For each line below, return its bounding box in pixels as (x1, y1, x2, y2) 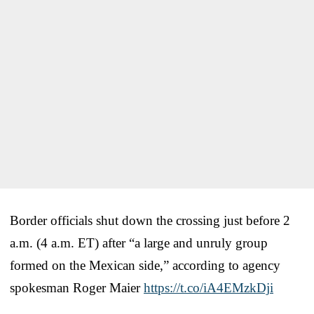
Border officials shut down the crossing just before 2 (10, 212, 290, 228)
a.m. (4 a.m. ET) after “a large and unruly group (10, 235, 268, 250)
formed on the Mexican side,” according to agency (10, 257, 280, 273)
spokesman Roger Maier (10, 280, 144, 295)
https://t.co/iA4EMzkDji (144, 280, 273, 295)
